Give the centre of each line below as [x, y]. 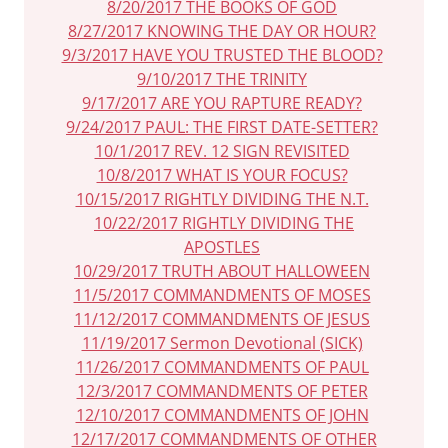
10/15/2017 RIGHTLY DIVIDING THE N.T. [222, 199]
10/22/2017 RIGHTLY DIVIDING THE [224, 223]
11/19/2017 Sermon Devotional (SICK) [222, 343]
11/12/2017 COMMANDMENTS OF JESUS [222, 319]
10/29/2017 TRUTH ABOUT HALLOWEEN [222, 271]
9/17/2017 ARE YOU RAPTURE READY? [222, 103]
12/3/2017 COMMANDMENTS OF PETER [222, 391]
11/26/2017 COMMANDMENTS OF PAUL [222, 367]
